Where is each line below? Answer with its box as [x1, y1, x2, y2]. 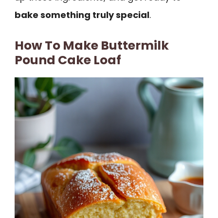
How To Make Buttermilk [15, 37, 169, 54]
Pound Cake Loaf [15, 52, 121, 69]
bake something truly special [15, 8, 149, 21]
